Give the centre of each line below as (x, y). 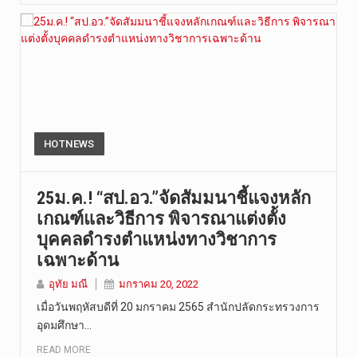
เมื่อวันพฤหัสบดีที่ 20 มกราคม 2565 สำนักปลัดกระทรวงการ (178, 307)
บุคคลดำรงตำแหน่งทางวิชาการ (157, 240)
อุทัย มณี (68, 284)
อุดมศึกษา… (64, 326)
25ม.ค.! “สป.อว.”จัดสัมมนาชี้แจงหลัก (174, 198)
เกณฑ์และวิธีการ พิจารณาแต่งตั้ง (161, 219)
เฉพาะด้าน (78, 261)
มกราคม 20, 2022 (159, 284)
